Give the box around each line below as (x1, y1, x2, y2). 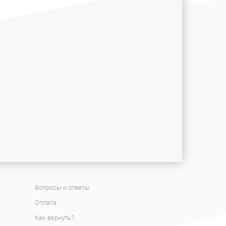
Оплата (34, 198, 56, 207)
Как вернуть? (34, 213, 74, 222)
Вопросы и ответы (34, 183, 90, 192)
